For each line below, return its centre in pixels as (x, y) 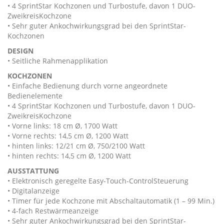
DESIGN (20, 51)
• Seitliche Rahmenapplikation (58, 61)
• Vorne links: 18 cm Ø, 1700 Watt (62, 126)
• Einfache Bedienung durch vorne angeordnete (87, 86)
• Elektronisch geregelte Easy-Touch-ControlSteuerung (98, 181)
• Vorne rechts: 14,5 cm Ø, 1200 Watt (68, 136)
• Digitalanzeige (33, 191)
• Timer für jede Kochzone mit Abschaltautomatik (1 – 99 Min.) (111, 201)
